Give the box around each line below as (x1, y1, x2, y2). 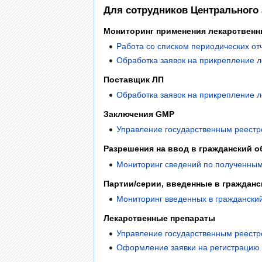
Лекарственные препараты (104, 213, 215, 223)
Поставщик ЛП (104, 74, 164, 84)
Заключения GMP (104, 109, 174, 119)
